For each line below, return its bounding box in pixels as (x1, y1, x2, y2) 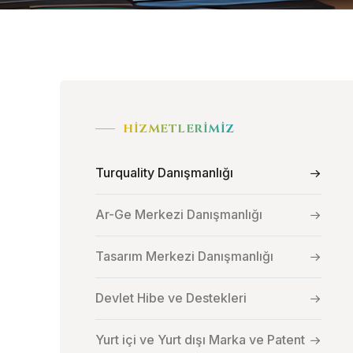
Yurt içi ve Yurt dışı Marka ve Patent (95, 331, 305, 347)
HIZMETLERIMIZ (123, 120, 235, 137)
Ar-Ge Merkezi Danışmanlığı (95, 206, 262, 222)
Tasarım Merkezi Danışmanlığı (95, 247, 273, 264)
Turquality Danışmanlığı (95, 164, 233, 180)
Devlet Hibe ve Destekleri (95, 289, 247, 306)
